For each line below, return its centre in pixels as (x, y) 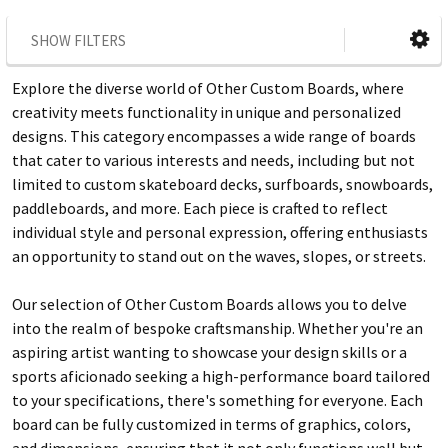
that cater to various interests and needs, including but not (213, 159)
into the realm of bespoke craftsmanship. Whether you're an (217, 327)
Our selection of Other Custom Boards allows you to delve (209, 303)
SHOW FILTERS (78, 40)
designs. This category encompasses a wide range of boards (214, 135)
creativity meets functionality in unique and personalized (206, 111)
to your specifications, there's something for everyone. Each (217, 399)
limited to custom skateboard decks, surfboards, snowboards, (222, 183)
